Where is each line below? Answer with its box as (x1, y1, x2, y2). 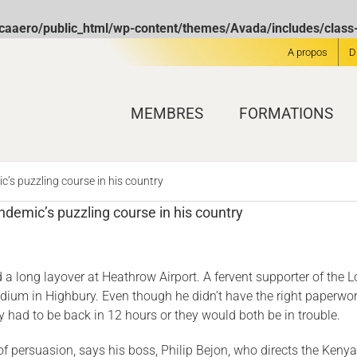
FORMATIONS (239, 104, 333, 123)
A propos (288, 46, 328, 58)
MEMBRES (131, 104, 203, 123)
